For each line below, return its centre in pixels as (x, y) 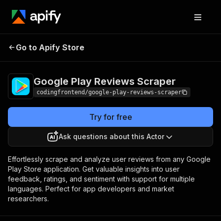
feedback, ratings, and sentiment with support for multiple (101, 179)
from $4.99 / (176, 46)
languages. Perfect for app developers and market (91, 189)
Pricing (147, 46)
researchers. (28, 199)
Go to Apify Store (50, 47)
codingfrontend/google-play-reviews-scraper (109, 92)
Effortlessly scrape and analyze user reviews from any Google (109, 159)
